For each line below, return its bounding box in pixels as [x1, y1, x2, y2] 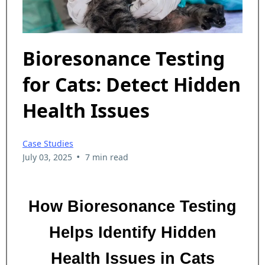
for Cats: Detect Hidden [22, 72, 241, 98]
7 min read [85, 151, 128, 163]
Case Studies [22, 137, 73, 149]
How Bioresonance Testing [28, 197, 237, 215]
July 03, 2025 [22, 151, 72, 163]
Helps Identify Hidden [49, 223, 216, 241]
